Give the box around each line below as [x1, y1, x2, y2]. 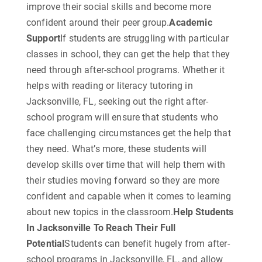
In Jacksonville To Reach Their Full [26, 222, 176, 234]
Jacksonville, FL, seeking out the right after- [26, 96, 209, 108]
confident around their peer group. [26, 17, 170, 29]
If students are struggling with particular [60, 33, 229, 44]
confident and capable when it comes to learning [26, 191, 232, 202]
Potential [26, 238, 65, 250]
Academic [169, 17, 212, 29]
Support [26, 33, 61, 44]
